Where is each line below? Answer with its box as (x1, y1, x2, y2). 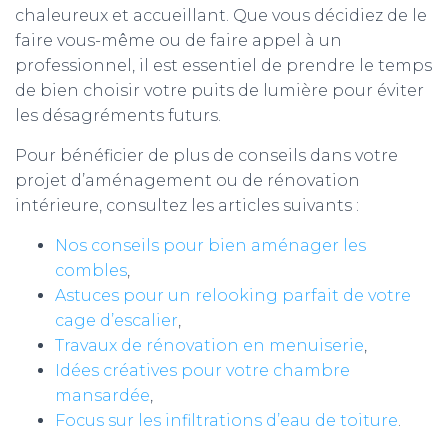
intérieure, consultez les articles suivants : (15, 196, 359, 215)
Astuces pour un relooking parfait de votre (55, 286, 411, 305)
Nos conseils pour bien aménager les (55, 236, 366, 255)
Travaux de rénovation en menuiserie (55, 336, 364, 355)
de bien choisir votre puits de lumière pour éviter (15, 81, 424, 100)
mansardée (55, 386, 150, 405)
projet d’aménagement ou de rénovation (15, 171, 360, 190)
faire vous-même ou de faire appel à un (15, 31, 342, 50)
